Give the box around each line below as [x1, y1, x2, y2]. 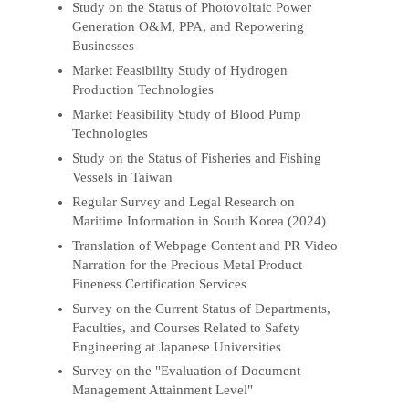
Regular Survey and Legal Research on [72, 194, 296, 209]
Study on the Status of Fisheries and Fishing [72, 150, 322, 165]
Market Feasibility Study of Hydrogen [72, 63, 288, 79]
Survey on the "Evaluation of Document [72, 363, 301, 379]
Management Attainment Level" [72, 383, 254, 398]
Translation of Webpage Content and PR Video [72, 237, 339, 253]
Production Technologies [72, 82, 215, 98]
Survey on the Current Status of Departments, [72, 300, 331, 316]
